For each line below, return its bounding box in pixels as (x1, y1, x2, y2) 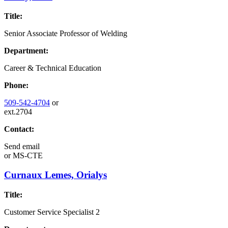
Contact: (4, 124, 34, 133)
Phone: (4, 80, 28, 90)
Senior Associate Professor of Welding (4, 28, 127, 38)
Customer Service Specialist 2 (4, 208, 100, 216)
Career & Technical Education (4, 63, 101, 72)
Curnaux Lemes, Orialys (4, 169, 107, 181)
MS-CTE (11, 151, 43, 160)
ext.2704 (4, 107, 32, 116)
